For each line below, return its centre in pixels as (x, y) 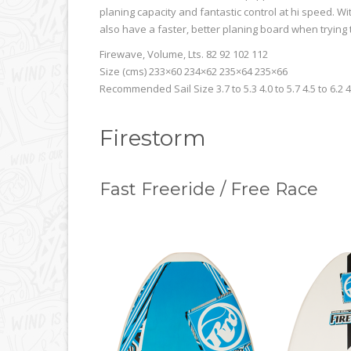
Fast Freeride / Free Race (209, 189)
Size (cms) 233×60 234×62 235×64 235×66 (194, 71)
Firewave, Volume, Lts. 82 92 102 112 (184, 54)
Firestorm (153, 138)
